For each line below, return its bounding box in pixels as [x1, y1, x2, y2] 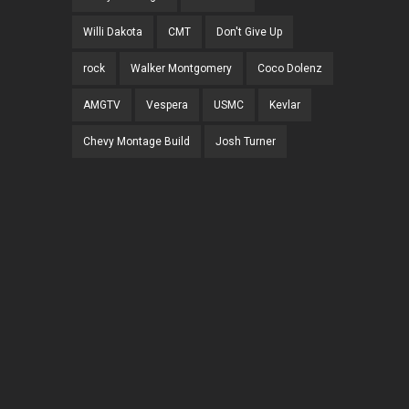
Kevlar [269, 99, 300, 112]
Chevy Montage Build [83, 135, 190, 149]
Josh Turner [215, 135, 276, 149]
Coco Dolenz [257, 62, 322, 76]
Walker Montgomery [131, 62, 232, 76]
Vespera [146, 99, 188, 112]
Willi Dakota [83, 26, 142, 39]
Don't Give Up [216, 26, 282, 39]
